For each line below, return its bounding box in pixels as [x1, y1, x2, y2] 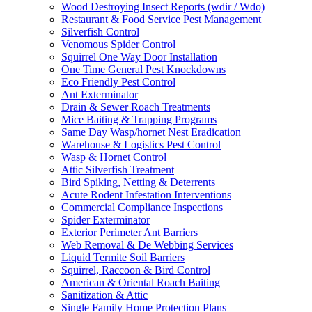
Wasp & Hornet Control [61, 151, 166, 164]
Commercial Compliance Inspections [61, 201, 223, 214]
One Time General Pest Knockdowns [61, 63, 226, 76]
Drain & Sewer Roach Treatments [61, 101, 210, 114]
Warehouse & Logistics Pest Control [61, 139, 221, 151]
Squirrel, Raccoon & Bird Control [61, 264, 210, 276]
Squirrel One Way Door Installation [61, 51, 217, 63]
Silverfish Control [61, 26, 139, 38]
